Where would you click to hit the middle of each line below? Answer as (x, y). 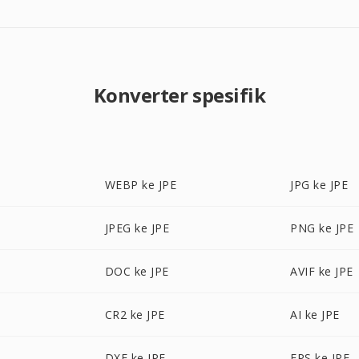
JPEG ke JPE (137, 228)
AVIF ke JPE (322, 271)
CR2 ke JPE (135, 315)
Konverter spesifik (179, 95)
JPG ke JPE (319, 185)
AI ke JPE (315, 315)
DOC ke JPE (137, 271)
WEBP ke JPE (141, 185)
